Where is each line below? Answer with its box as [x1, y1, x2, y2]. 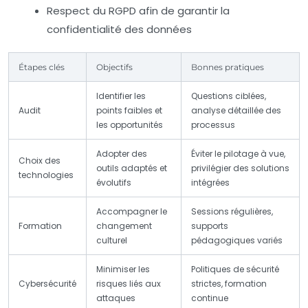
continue [191, 292, 228, 305]
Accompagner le [96, 206, 167, 218]
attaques [96, 292, 135, 305]
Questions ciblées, [191, 90, 266, 102]
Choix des [19, 155, 60, 167]
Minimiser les [96, 263, 150, 276]
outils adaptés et [96, 162, 167, 175]
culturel [96, 234, 127, 247]
